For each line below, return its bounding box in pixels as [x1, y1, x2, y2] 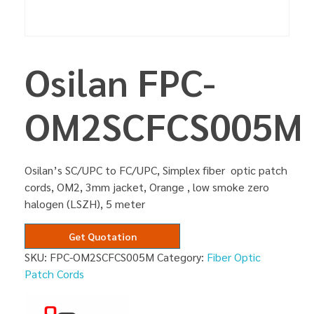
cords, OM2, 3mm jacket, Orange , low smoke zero [25, 179, 269, 195]
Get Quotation [68, 230, 137, 243]
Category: [157, 250, 207, 265]
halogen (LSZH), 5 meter [25, 196, 145, 212]
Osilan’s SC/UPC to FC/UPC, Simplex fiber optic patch [25, 163, 287, 178]
